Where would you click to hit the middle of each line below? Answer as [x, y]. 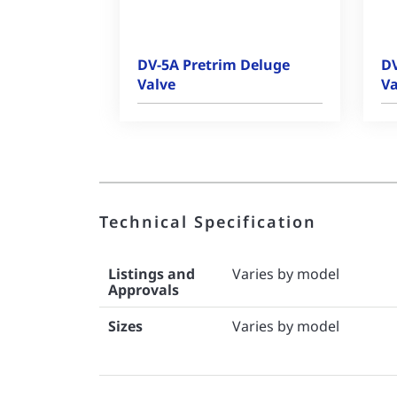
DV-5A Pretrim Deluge [214, 65]
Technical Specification [208, 222]
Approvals [144, 290]
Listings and [152, 274]
